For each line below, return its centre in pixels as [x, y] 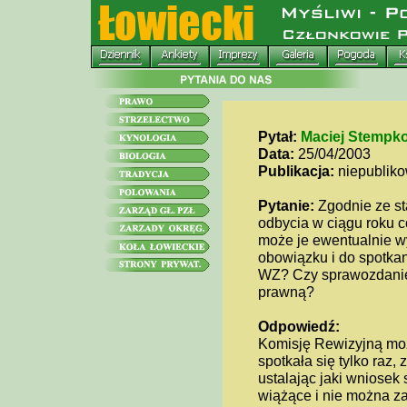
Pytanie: [286, 205]
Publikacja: [296, 171]
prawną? [286, 292]
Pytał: [277, 136]
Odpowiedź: [298, 326]
